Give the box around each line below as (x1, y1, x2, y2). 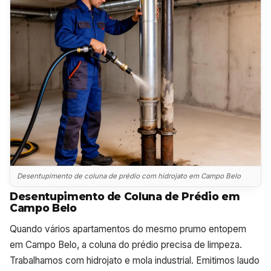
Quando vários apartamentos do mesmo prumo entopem (10, 223, 246, 235)
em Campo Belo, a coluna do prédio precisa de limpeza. (10, 239, 242, 251)
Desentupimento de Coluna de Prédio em (10, 190, 240, 203)
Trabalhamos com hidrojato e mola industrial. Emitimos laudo (10, 255, 260, 267)
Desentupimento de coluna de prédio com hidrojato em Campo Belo (17, 171, 241, 180)
